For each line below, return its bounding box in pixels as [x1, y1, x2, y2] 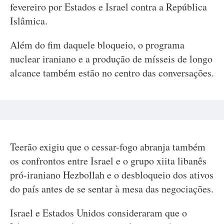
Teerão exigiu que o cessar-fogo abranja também [10, 140, 205, 153]
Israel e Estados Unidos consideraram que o [10, 206, 187, 219]
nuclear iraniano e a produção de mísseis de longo [10, 52, 212, 65]
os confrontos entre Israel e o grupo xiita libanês [10, 154, 206, 167]
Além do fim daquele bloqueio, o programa [10, 38, 184, 51]
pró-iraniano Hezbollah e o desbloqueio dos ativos [10, 168, 213, 181]
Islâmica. [10, 14, 47, 27]
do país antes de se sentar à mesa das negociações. [10, 182, 213, 195]
